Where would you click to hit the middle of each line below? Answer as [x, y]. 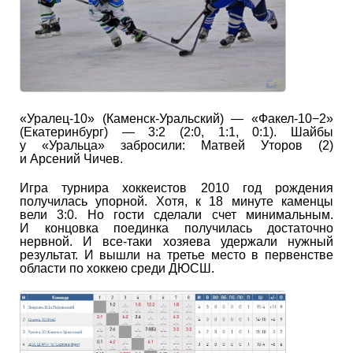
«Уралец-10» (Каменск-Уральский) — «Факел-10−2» [176, 118]
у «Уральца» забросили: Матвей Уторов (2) [176, 145]
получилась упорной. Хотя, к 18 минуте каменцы [176, 201]
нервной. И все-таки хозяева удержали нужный [176, 241]
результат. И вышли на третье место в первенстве [176, 255]
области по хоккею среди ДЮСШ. [117, 268]
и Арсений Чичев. [71, 158]
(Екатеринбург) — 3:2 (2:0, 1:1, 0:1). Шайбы [176, 132]
